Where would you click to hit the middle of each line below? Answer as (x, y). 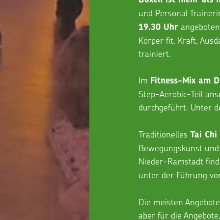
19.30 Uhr (158, 27)
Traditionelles (164, 134)
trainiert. (156, 53)
